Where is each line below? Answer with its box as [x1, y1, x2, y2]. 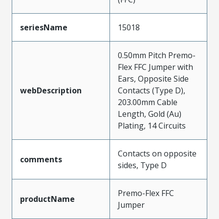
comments [20, 154, 62, 165]
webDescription [20, 85, 82, 96]
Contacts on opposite [118, 148, 197, 159]
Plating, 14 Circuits [118, 120, 186, 131]
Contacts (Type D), [118, 85, 185, 96]
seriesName [20, 22, 67, 33]
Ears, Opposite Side [118, 73, 189, 84]
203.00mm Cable [118, 97, 177, 108]
